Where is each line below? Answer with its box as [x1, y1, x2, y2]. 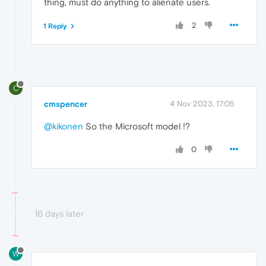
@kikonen [44, 121, 83, 131]
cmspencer [44, 99, 87, 109]
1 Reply [43, 21, 67, 30]
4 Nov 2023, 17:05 [170, 99, 235, 108]
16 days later [34, 208, 84, 218]
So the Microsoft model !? [83, 121, 190, 131]
